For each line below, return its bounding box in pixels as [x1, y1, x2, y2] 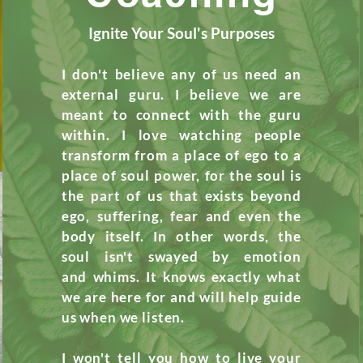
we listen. [116, 309, 186, 326]
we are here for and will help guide [61, 288, 301, 305]
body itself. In [61, 228, 177, 245]
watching [179, 126, 243, 143]
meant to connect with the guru [61, 106, 301, 123]
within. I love [61, 126, 180, 143]
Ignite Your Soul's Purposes [88, 23, 275, 42]
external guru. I [61, 86, 190, 103]
